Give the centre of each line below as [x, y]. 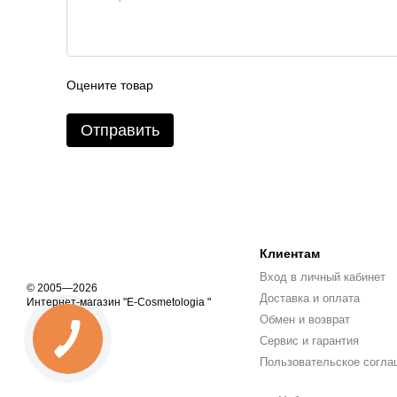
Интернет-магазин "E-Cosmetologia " [119, 302]
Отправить [120, 131]
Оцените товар [110, 86]
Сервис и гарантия [309, 340]
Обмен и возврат [304, 319]
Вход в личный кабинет [322, 276]
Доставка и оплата [309, 298]
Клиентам [289, 253]
